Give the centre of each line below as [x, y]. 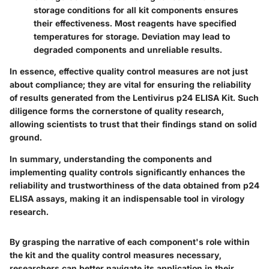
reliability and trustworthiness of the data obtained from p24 [134, 185]
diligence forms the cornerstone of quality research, [117, 110]
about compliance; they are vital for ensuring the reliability [130, 84]
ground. [26, 137]
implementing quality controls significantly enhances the [127, 172]
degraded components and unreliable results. [128, 49]
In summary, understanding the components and [111, 159]
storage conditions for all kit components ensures [136, 10]
